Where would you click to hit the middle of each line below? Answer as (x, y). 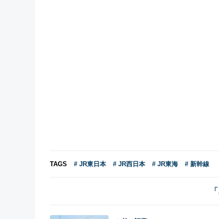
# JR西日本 (129, 164)
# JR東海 (165, 164)
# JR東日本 (90, 164)
